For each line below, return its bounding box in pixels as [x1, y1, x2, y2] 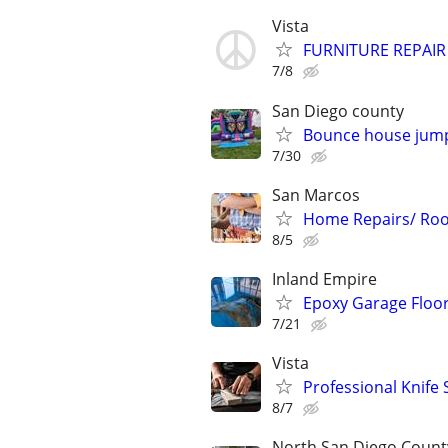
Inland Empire [272, 267, 377, 290]
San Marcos [272, 183, 360, 206]
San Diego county [272, 99, 404, 122]
